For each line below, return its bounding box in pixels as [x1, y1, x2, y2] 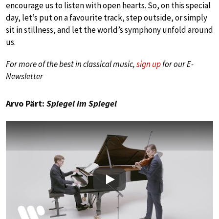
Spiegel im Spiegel [46, 97, 117, 109]
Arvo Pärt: [6, 97, 46, 109]
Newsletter [6, 70, 43, 82]
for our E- [161, 58, 194, 69]
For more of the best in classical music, [6, 58, 136, 69]
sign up [136, 58, 161, 69]
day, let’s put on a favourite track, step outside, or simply [6, 12, 207, 23]
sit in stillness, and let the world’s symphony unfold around [6, 24, 213, 35]
